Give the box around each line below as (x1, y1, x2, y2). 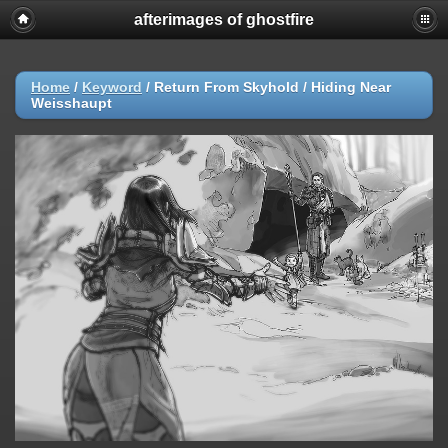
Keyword (82, 79, 142, 95)
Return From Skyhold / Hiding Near (154, 79, 391, 95)
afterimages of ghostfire (134, 11, 314, 28)
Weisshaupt (31, 95, 112, 111)
